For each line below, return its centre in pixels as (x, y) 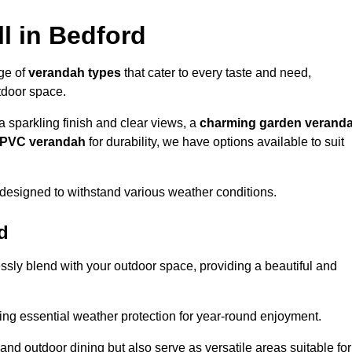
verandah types (75, 73)
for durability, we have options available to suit (215, 142)
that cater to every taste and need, (216, 73)
